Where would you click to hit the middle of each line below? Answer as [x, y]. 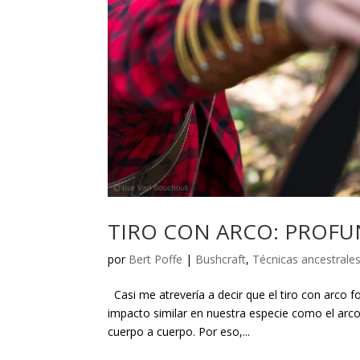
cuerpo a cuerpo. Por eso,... [179, 332]
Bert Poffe [156, 260]
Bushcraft [221, 260]
